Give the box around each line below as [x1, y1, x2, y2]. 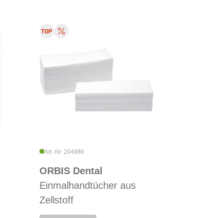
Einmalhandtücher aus [39, 180, 136, 191]
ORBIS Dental [39, 165, 103, 177]
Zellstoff [39, 195, 73, 206]
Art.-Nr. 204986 [44, 148, 84, 156]
